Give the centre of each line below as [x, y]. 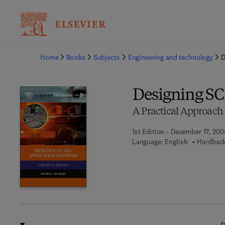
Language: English [160, 142]
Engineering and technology [171, 57]
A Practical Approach [178, 112]
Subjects [106, 57]
